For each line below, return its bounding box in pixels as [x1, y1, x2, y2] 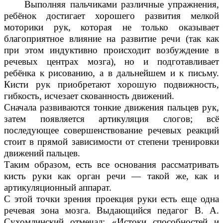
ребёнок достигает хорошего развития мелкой [4, 10, 219, 21]
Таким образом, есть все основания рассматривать [4, 159, 219, 170]
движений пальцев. [4, 148, 80, 159]
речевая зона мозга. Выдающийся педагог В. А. [4, 205, 219, 216]
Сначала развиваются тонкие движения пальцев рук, [4, 102, 219, 113]
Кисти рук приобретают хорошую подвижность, [4, 79, 219, 90]
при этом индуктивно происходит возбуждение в [4, 45, 219, 56]
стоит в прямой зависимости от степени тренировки [4, 136, 219, 147]
